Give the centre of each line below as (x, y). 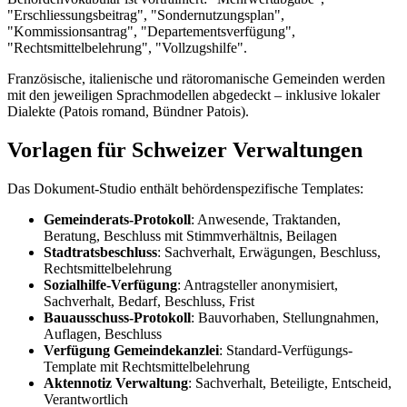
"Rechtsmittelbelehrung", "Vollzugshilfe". (127, 48)
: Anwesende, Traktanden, (266, 219)
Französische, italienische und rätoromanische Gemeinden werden (196, 79)
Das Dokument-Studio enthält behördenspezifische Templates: (185, 188)
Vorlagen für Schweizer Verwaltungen (185, 150)
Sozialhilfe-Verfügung (110, 284)
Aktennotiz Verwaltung (116, 382)
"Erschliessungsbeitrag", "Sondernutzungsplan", (146, 15)
